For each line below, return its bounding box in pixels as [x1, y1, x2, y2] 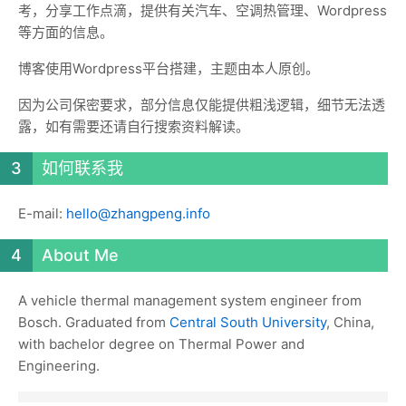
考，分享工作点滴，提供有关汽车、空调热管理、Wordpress [18, 2, 387, 19]
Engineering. [18, 357, 100, 374]
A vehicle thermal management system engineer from [18, 292, 362, 309]
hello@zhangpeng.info [66, 205, 210, 222]
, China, [326, 314, 374, 331]
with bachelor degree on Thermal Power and [18, 335, 304, 353]
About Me [42, 246, 119, 265]
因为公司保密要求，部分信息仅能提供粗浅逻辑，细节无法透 [18, 96, 385, 113]
